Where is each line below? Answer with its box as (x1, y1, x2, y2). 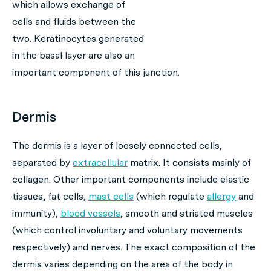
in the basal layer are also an (12, 50, 135, 62)
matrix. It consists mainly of (128, 157, 251, 169)
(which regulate (134, 191, 207, 203)
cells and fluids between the (12, 16, 136, 28)
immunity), (12, 207, 60, 220)
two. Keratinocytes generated (12, 33, 144, 45)
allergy (207, 191, 236, 203)
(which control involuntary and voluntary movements (12, 224, 243, 237)
